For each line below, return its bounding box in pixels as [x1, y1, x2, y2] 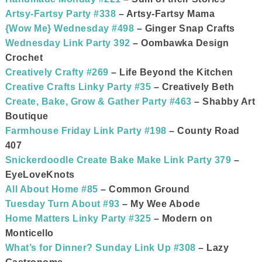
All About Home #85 [5, 184, 98, 194]
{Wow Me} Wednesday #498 [5, 23, 135, 33]
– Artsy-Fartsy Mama [116, 9, 215, 19]
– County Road [166, 126, 240, 136]
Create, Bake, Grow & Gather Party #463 [5, 96, 192, 106]
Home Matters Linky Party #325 [5, 213, 151, 223]
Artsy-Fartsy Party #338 [5, 9, 116, 19]
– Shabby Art [191, 96, 256, 106]
